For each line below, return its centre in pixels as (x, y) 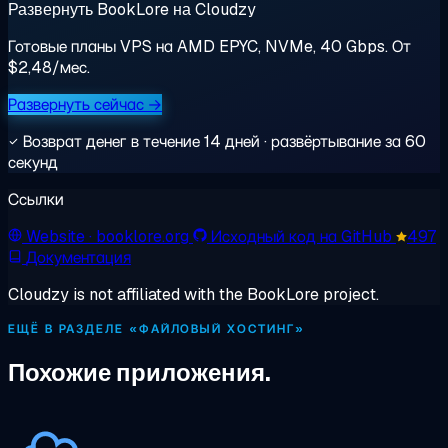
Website (57, 237)
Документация (78, 258)
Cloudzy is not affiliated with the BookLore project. (193, 295)
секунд (33, 163)
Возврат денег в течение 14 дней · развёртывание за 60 (222, 142)
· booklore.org (139, 237)
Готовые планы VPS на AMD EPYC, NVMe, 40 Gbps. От (209, 47)
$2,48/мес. (49, 68)
